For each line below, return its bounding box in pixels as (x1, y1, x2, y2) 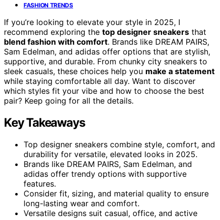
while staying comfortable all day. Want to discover (4, 76, 195, 86)
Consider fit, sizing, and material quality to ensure (24, 188, 209, 198)
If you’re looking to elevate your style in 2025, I (4, 17, 180, 27)
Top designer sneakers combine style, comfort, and (24, 139, 215, 149)
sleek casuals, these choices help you (4, 66, 145, 76)
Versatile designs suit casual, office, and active (24, 208, 197, 218)
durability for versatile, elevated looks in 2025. (24, 149, 197, 159)
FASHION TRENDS (24, 1, 73, 9)
